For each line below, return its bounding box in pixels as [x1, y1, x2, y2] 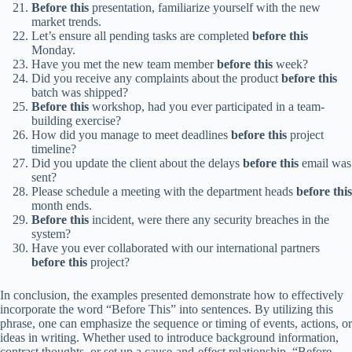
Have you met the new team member [31, 57, 217, 71]
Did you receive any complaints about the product [31, 71, 281, 85]
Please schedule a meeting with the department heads [31, 185, 296, 198]
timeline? [31, 142, 76, 156]
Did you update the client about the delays [31, 156, 243, 170]
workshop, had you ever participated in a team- [89, 100, 324, 113]
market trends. [31, 15, 101, 28]
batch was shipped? [31, 86, 128, 99]
